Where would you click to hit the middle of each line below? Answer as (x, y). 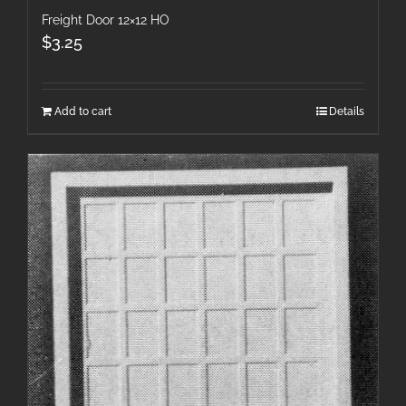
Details (347, 112)
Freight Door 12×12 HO (106, 20)
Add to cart (83, 112)
